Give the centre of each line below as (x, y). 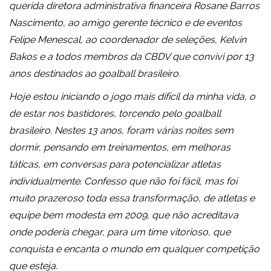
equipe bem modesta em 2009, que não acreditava (124, 215)
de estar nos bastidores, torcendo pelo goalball (115, 114)
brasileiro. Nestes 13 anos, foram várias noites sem (121, 131)
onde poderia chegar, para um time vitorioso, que (120, 232)
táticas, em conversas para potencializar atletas (115, 165)
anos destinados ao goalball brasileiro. (95, 74)
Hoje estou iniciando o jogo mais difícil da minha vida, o (132, 97)
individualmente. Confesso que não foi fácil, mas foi (123, 181)
